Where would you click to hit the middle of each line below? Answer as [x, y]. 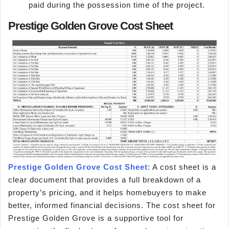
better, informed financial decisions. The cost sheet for [112, 205]
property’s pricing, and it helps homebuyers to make [107, 192]
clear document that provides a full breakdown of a [105, 179]
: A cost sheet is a [182, 167]
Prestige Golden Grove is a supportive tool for [96, 218]
